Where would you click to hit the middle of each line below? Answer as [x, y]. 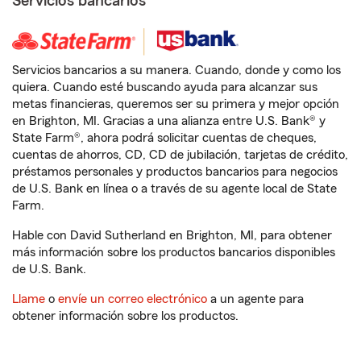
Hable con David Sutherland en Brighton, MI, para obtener [172, 235]
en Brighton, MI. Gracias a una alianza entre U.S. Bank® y [169, 121]
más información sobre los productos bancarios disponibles [174, 252]
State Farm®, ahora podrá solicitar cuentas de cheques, [164, 138]
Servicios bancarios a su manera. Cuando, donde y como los [176, 70]
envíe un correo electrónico [133, 299]
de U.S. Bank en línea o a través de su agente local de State [174, 189]
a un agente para [255, 299]
